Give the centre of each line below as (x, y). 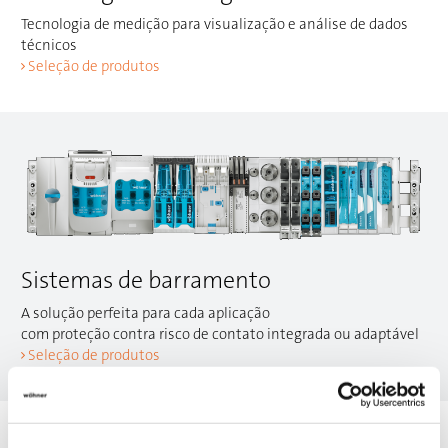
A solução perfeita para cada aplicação (145, 313)
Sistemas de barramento (146, 280)
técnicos (49, 45)
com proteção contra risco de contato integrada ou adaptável (220, 334)
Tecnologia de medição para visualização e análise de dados (214, 24)
